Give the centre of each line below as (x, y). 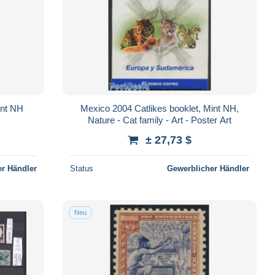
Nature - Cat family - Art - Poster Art (159, 120)
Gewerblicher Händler (208, 168)
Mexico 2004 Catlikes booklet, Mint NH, (159, 108)
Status (81, 168)
